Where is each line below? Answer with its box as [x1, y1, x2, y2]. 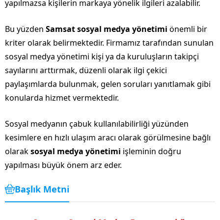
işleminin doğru [121, 145, 181, 157]
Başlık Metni [15, 183, 69, 195]
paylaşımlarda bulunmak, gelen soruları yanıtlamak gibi [5, 78, 211, 89]
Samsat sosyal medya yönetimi [46, 23, 167, 34]
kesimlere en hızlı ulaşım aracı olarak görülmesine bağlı [5, 132, 211, 143]
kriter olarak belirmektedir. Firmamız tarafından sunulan [5, 37, 214, 48]
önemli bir [167, 23, 207, 34]
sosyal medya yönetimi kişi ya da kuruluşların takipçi [5, 51, 199, 62]
